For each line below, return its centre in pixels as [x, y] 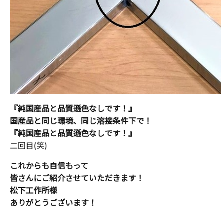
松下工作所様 [34, 190]
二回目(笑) [29, 145]
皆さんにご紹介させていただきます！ [77, 178]
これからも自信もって [49, 165]
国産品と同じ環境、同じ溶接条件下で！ [81, 120]
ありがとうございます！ [53, 202]
